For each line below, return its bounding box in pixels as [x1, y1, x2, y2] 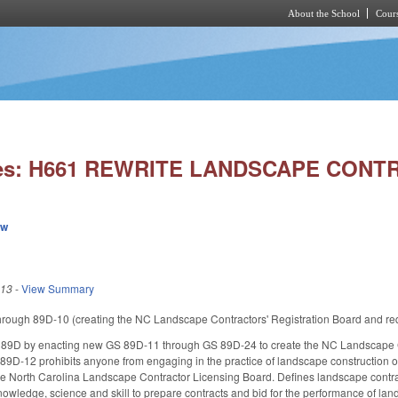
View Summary [21, 280, 95, 296]
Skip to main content [135, 29, 233, 44]
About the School [288, 8, 360, 19]
